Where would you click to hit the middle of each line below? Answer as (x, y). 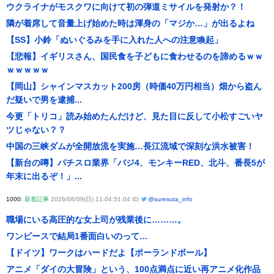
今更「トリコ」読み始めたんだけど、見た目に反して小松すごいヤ (135, 116)
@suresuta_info (170, 199)
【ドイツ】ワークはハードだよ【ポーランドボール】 (109, 253)
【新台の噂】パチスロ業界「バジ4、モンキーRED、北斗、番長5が (135, 163)
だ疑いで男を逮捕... (44, 100)
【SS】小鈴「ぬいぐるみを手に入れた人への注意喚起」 (114, 40)
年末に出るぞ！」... (44, 176)
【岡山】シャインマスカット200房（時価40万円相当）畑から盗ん (134, 86)
